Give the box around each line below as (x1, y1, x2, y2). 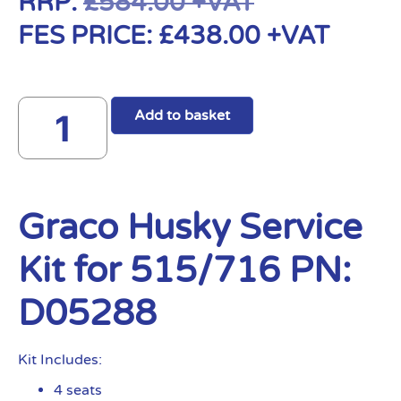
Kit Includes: (18, 351, 102, 369)
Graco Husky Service (18, 206, 363, 249)
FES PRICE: (18, 21, 158, 51)
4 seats (54, 381, 102, 399)
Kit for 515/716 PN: (18, 249, 351, 292)
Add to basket (134, 107, 230, 124)
